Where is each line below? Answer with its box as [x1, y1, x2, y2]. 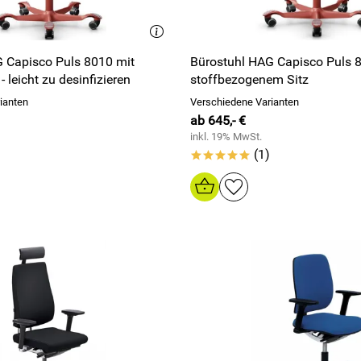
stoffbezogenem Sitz [190, 72, 309, 87]
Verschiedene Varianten [190, 96, 299, 108]
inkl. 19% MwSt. [190, 131, 262, 143]
